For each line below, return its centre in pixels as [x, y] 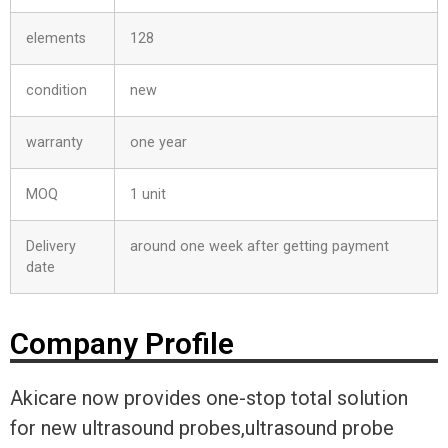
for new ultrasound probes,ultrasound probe [202, 427]
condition [56, 90]
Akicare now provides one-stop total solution [209, 397]
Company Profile [122, 343]
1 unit [148, 194]
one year [158, 142]
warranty [54, 142]
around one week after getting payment [259, 246]
